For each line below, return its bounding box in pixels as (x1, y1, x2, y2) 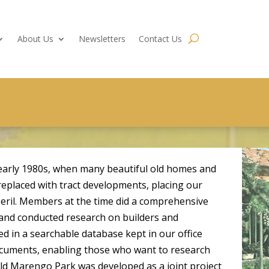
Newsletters (79, 32, 126, 44)
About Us (17, 32, 54, 44)
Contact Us (139, 32, 183, 44)
